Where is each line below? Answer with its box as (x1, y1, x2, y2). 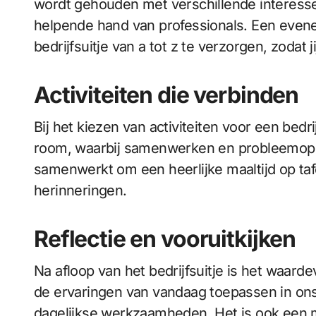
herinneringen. (34, 182, 127, 200)
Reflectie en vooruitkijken (34, 225, 296, 253)
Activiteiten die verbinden (34, 81, 299, 109)
